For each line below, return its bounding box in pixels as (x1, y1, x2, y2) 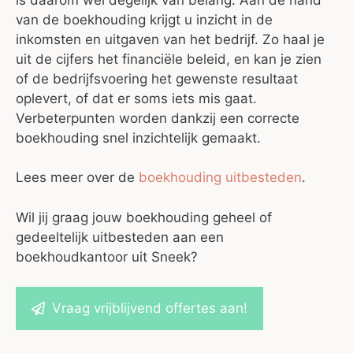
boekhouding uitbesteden (139, 169, 302, 186)
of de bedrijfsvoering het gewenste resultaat (16, 70, 298, 87)
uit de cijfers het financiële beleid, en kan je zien (16, 50, 321, 67)
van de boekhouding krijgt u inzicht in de (16, 11, 273, 28)
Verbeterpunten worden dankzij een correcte (16, 110, 299, 126)
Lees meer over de (16, 169, 139, 186)
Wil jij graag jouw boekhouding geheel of (16, 209, 272, 225)
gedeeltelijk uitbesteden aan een (16, 229, 224, 245)
